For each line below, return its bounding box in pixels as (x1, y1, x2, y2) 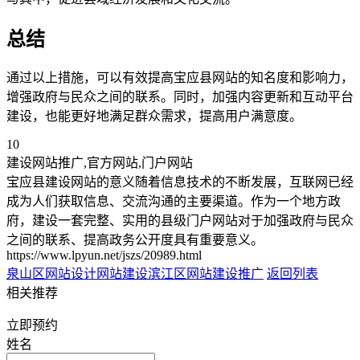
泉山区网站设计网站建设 (6, 267, 148, 281)
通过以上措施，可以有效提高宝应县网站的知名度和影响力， (6, 71, 354, 85)
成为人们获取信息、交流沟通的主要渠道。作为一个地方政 (6, 194, 341, 209)
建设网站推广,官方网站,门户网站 (6, 156, 193, 170)
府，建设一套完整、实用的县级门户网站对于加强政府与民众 (6, 214, 354, 228)
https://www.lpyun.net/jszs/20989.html (6, 248, 202, 263)
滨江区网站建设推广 (148, 267, 264, 281)
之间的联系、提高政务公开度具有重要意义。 (6, 233, 264, 247)
